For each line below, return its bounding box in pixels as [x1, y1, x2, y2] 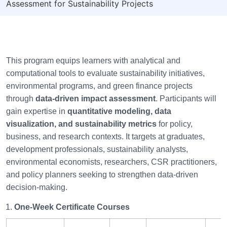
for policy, [157, 120, 193, 129]
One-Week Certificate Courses [14, 203, 130, 212]
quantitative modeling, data [67, 107, 171, 116]
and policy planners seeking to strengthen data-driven [6, 170, 198, 179]
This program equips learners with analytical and [6, 56, 180, 65]
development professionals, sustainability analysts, [6, 145, 188, 154]
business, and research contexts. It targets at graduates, [6, 132, 205, 141]
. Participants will [156, 94, 216, 103]
